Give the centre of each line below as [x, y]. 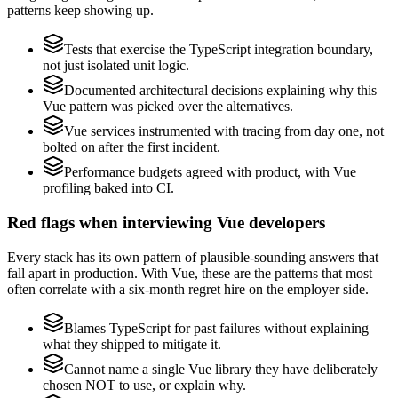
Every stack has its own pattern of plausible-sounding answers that [193, 257]
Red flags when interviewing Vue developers [166, 223]
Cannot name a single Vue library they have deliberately [221, 369]
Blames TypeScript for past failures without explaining [216, 328]
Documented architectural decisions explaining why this [220, 91]
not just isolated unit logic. [116, 66]
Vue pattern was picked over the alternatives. [168, 107]
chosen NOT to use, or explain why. [144, 385]
